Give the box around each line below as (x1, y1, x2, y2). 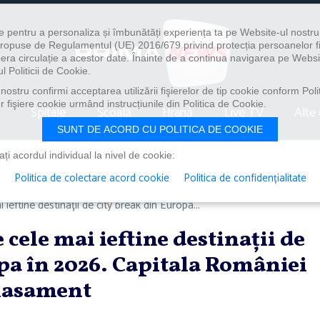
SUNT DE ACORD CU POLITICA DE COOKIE (57, 124, 263, 135)
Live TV (224, 101, 264, 124)
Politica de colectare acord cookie (14, 169, 169, 187)
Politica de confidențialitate (183, 169, 306, 187)
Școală (96, 101, 131, 124)
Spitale (31, 101, 66, 124)
